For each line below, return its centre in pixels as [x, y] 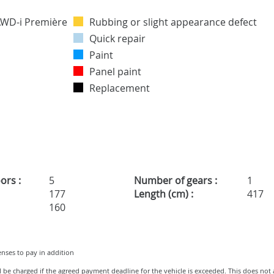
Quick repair [117, 39]
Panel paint [115, 72]
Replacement [120, 88]
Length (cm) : [163, 194]
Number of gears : [175, 181]
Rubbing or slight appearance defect [173, 22]
